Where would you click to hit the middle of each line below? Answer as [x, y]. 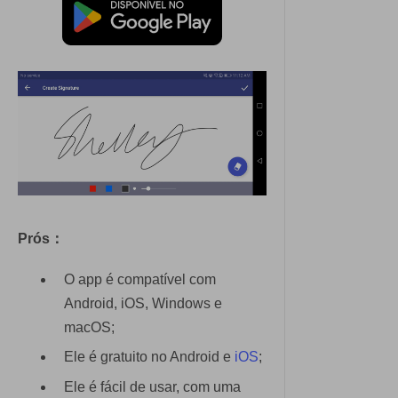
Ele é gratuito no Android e [149, 357]
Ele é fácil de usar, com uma [152, 386]
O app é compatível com [140, 279]
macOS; [89, 327]
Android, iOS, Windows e [143, 303]
